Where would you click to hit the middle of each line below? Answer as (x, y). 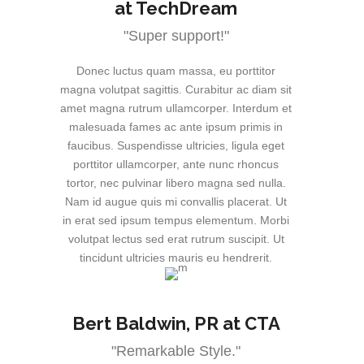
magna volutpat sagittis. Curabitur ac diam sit (176, 90)
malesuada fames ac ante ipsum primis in (176, 127)
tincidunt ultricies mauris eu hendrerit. (176, 258)
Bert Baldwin (129, 324)
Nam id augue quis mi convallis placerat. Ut (176, 202)
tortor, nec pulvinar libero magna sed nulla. (176, 183)
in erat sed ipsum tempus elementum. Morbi (176, 221)
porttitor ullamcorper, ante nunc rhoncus (176, 165)
